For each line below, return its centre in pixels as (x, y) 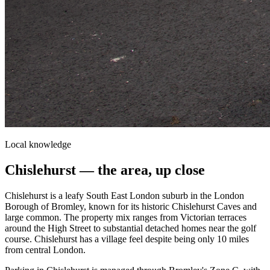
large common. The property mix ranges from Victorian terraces (126, 217)
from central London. (45, 250)
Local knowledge (38, 144)
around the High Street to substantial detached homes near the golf (130, 228)
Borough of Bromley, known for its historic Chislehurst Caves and (131, 206)
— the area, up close (140, 170)
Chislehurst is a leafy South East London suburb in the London (124, 195)
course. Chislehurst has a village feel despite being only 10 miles (127, 239)
